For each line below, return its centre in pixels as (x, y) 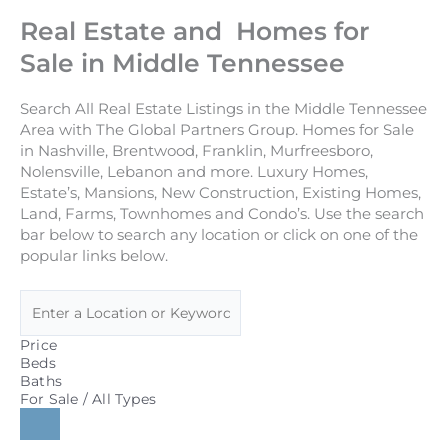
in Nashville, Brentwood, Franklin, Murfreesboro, (196, 150)
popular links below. (94, 255)
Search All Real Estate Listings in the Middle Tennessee (223, 108)
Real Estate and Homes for (195, 30)
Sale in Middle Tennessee (182, 62)
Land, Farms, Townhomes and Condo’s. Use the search (222, 213)
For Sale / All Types (88, 399)
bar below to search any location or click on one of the (219, 234)
